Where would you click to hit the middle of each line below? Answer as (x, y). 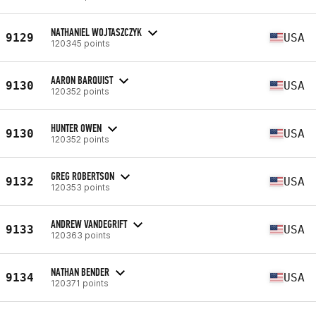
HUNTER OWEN (76, 128)
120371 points (80, 283)
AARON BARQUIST (82, 80)
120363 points (81, 235)
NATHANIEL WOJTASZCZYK (96, 32)
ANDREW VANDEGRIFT (89, 224)
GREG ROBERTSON (83, 176)
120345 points (80, 43)
